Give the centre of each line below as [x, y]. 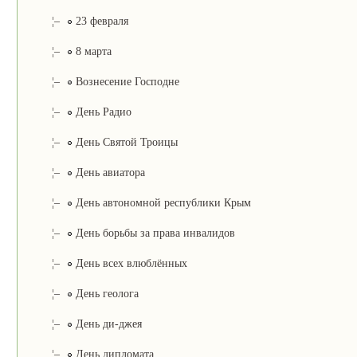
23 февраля [100, 21]
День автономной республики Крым [161, 202]
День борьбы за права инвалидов [153, 233]
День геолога [105, 293]
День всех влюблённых [129, 263]
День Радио [102, 112]
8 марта [92, 51]
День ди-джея [107, 324]
